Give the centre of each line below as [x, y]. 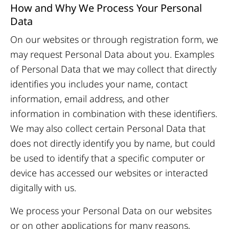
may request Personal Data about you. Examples [112, 54]
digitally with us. [43, 188]
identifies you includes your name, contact [99, 84]
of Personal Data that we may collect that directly [113, 69]
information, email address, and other [90, 99]
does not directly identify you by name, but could [113, 143]
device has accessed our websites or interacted [109, 173]
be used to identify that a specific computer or [108, 158]
